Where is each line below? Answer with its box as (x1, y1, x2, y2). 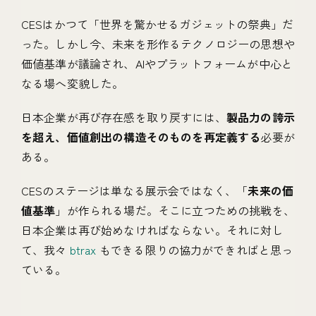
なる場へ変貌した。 (21, 75, 124, 92)
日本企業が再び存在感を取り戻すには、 (21, 109, 226, 126)
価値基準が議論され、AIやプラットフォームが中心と (21, 55, 293, 73)
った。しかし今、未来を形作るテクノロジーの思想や (21, 35, 295, 53)
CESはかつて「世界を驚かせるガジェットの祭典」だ (21, 16, 294, 33)
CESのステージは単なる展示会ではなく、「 (21, 182, 248, 200)
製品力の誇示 (226, 109, 295, 126)
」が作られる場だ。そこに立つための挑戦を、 (55, 202, 295, 219)
